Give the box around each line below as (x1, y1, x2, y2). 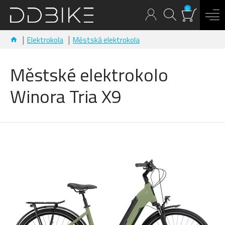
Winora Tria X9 (10, 82, 122, 110)
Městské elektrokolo (10, 61, 168, 88)
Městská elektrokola (73, 34, 140, 46)
